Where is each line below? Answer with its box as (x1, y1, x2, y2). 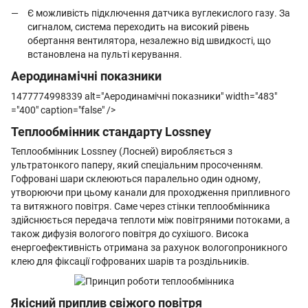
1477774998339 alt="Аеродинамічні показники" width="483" (11, 90, 277, 102)
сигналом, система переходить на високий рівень (27, 21, 250, 33)
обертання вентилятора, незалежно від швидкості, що (27, 35, 271, 47)
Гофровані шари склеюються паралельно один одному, (11, 173, 261, 185)
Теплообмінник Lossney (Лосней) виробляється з (11, 146, 232, 157)
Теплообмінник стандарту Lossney (11, 124, 211, 139)
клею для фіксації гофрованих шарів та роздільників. (11, 256, 250, 267)
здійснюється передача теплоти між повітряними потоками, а (11, 214, 290, 226)
